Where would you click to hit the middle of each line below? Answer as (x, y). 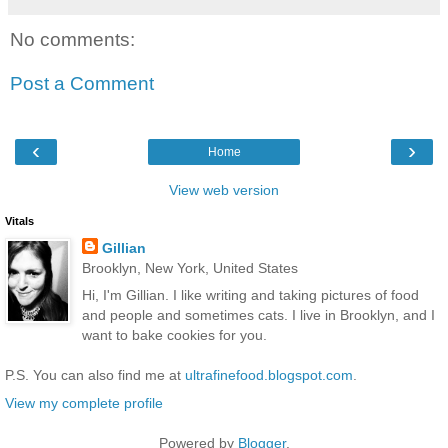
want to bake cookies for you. (174, 335)
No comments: (72, 40)
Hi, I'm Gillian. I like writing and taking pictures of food (250, 295)
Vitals (19, 221)
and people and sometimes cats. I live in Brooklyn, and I (258, 315)
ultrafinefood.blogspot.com (269, 375)
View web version (224, 190)
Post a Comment (82, 83)
